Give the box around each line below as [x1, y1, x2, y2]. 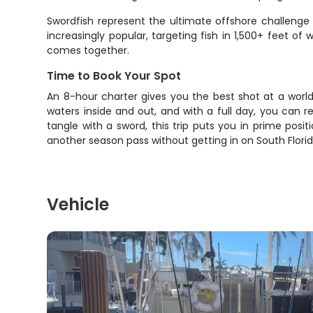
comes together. [47, 43, 130, 57]
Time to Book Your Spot [47, 68, 182, 84]
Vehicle [47, 193, 110, 216]
